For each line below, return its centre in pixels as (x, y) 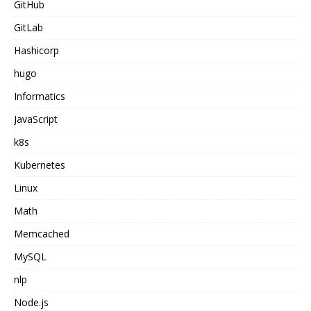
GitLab (28, 27)
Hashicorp (36, 50)
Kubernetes (40, 165)
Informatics (40, 96)
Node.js (31, 302)
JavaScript (36, 119)
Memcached (42, 233)
